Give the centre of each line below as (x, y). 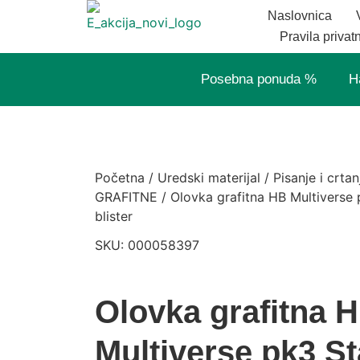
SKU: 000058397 (147, 245)
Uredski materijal (209, 178)
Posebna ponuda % (258, 79)
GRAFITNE (126, 197)
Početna (119, 178)
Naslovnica (300, 16)
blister (113, 217)
